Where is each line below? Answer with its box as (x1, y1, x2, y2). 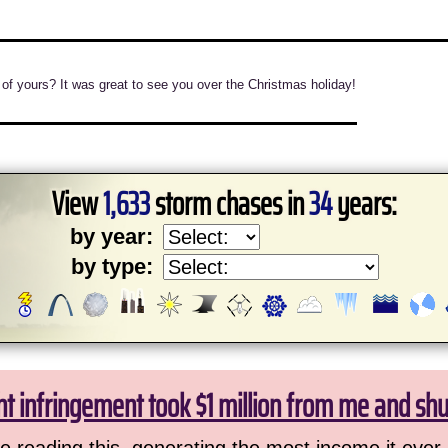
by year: (70, 224, 153, 249)
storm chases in (149, 179, 309, 229)
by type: (71, 254, 153, 279)
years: (331, 179, 397, 229)
